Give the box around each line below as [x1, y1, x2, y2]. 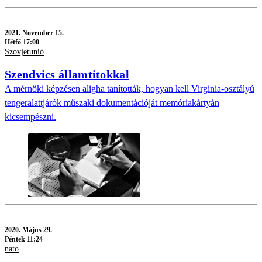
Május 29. [22, 225, 52, 234]
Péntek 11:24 [5, 235, 43, 243]
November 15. [22, 28, 64, 37]
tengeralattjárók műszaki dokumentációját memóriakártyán [5, 98, 219, 108]
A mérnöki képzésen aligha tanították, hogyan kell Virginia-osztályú [5, 84, 254, 94]
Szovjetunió [5, 47, 44, 56]
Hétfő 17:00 [5, 37, 39, 46]
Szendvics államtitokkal [5, 68, 129, 81]
